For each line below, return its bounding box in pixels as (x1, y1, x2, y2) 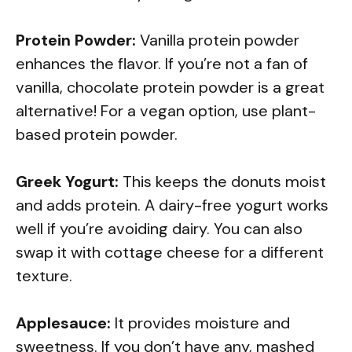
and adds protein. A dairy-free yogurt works (16, 195, 328, 216)
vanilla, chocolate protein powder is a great (16, 77, 324, 98)
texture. (16, 266, 72, 287)
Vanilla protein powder (136, 30, 299, 51)
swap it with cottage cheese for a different (16, 242, 324, 263)
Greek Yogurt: (16, 171, 119, 192)
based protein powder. (16, 124, 178, 145)
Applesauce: (16, 313, 111, 334)
